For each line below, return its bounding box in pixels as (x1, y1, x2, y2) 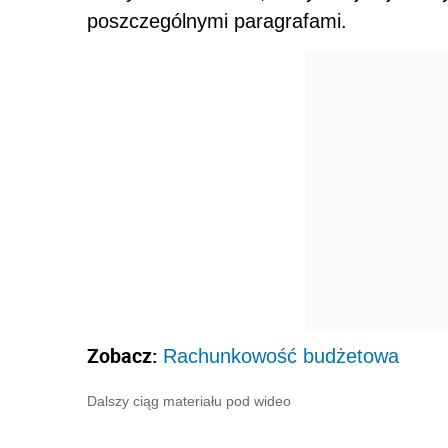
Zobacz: (87, 342, 163, 370)
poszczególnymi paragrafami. (87, 10, 347, 33)
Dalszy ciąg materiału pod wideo (87, 393, 291, 410)
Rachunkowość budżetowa (163, 345, 399, 368)
